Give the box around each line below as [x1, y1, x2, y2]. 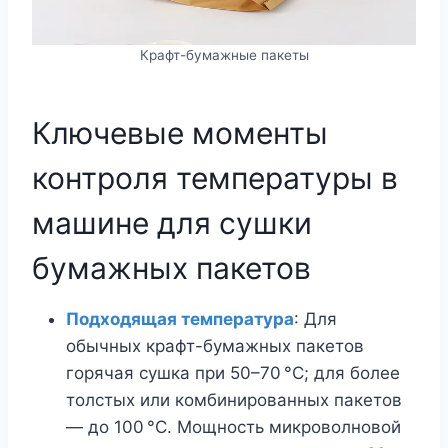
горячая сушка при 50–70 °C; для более [66, 362, 400, 383]
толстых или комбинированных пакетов [66, 389, 402, 410]
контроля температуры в [32, 159, 398, 196]
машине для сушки [32, 204, 312, 241]
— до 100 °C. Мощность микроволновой [66, 416, 401, 437]
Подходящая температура [66, 308, 294, 329]
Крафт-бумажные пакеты [139, 46, 309, 63]
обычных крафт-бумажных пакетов [66, 335, 364, 356]
